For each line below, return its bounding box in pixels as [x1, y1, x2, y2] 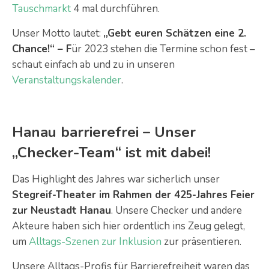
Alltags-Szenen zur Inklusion [29, 235, 162, 249]
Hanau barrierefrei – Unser [12, 122, 196, 142]
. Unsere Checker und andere [111, 204, 242, 217]
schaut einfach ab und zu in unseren [12, 58, 175, 71]
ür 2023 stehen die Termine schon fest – [71, 42, 255, 56]
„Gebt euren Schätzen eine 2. [103, 26, 246, 40]
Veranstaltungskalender [12, 73, 121, 87]
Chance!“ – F [12, 42, 71, 56]
